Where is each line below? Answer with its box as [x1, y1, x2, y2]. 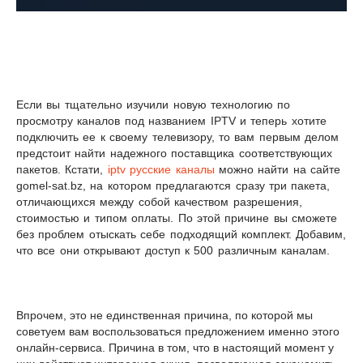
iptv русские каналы [107, 162, 215, 176]
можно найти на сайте [214, 162, 341, 176]
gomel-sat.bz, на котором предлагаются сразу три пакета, [16, 178, 331, 192]
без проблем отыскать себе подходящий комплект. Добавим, [16, 227, 347, 241]
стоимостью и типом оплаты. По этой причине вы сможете [16, 211, 338, 224]
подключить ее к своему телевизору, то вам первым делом [16, 130, 340, 143]
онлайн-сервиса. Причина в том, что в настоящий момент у [16, 340, 334, 354]
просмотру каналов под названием [16, 113, 211, 127]
